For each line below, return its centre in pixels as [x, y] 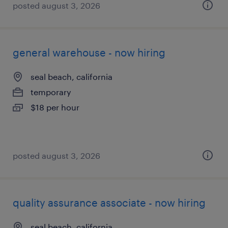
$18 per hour [55, 107]
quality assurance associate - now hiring [109, 203]
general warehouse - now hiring [89, 52]
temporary [51, 92]
